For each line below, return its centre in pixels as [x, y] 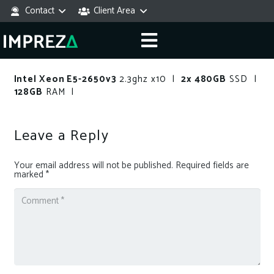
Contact [39, 11]
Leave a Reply [64, 136]
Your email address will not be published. [93, 165]
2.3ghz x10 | [149, 79]
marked [30, 174]
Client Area [114, 11]
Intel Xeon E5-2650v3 [65, 79]
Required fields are [212, 165]
